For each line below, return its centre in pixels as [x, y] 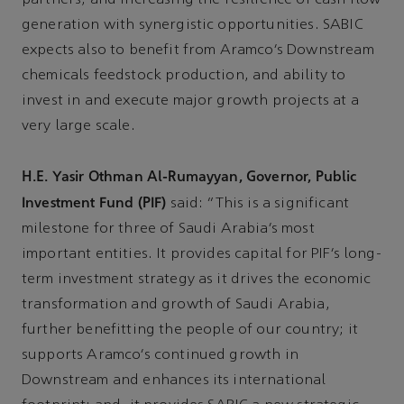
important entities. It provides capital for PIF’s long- [202, 254]
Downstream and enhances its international [174, 380]
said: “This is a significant [258, 203]
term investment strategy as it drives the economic [197, 279]
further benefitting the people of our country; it [190, 330]
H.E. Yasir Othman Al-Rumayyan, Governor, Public [189, 176]
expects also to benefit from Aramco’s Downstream [198, 50]
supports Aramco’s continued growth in [160, 355]
